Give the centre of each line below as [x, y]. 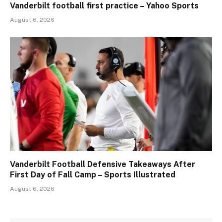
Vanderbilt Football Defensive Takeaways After [103, 164]
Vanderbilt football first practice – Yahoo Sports [104, 6]
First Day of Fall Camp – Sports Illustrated [93, 174]
